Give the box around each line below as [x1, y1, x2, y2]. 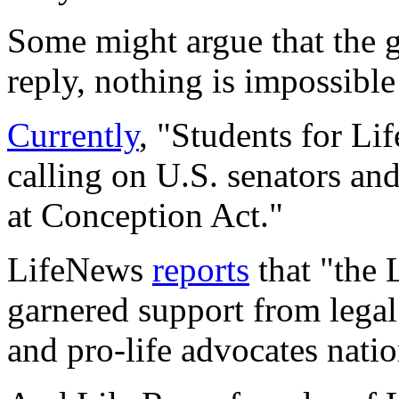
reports [152, 249, 249, 289]
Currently [7, 115, 139, 154]
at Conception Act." [7, 195, 283, 234]
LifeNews [7, 249, 143, 289]
